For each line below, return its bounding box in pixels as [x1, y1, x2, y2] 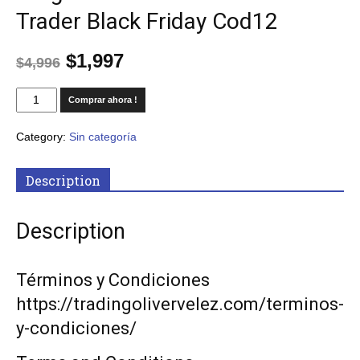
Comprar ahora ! [67, 94, 137, 104]
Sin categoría [69, 129, 137, 143]
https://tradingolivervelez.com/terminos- [16, 293, 344, 314]
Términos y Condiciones [16, 269, 210, 290]
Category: [16, 129, 69, 143]
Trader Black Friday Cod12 [16, 7, 278, 35]
